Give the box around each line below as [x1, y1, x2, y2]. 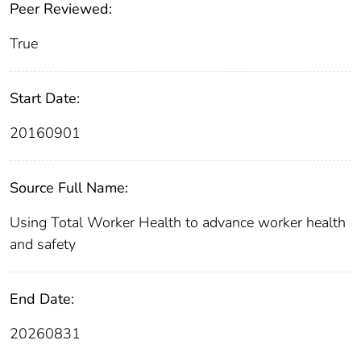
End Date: [10, 289, 74, 309]
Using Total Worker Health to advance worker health [10, 213, 346, 233]
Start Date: [10, 89, 80, 109]
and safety [10, 234, 76, 255]
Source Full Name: [10, 178, 128, 198]
